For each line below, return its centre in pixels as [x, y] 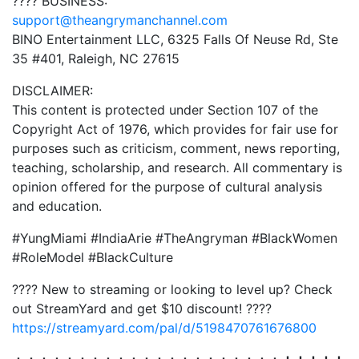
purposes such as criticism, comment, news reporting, [176, 148]
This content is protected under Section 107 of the [165, 110]
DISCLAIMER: [52, 91]
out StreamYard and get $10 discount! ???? [142, 309]
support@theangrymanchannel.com [120, 20]
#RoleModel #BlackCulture [93, 257]
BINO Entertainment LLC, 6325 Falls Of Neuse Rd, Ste [175, 39]
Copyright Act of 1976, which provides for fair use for [175, 129]
